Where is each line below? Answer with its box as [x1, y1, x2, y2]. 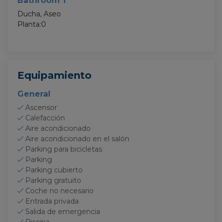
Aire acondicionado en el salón [25, 134, 129, 143]
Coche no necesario [25, 186, 94, 195]
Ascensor [25, 103, 57, 112]
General [17, 89, 51, 99]
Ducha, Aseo [17, 9, 61, 18]
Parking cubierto [25, 166, 83, 174]
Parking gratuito [25, 176, 81, 185]
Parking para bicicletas [25, 145, 102, 154]
